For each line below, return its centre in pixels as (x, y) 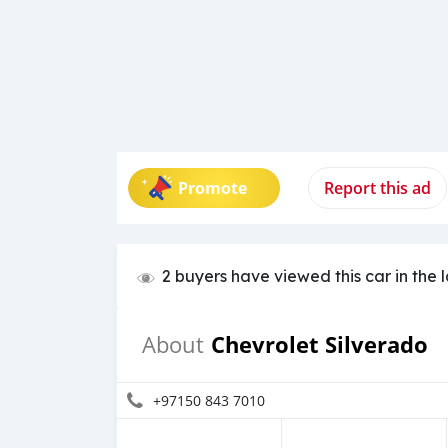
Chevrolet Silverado (319, 344)
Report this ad (377, 188)
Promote (212, 188)
